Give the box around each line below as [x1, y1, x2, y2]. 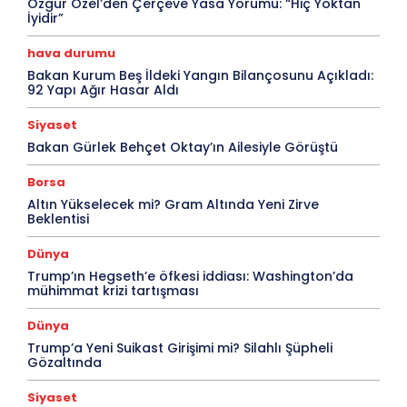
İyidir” [27, 8, 64, 27]
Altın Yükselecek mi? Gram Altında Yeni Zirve [27, 194, 319, 213]
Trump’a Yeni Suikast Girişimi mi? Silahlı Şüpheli [27, 338, 333, 357]
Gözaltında [27, 352, 102, 372]
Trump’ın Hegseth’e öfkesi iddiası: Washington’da [27, 266, 353, 285]
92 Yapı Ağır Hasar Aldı [27, 80, 179, 99]
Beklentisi [27, 209, 89, 228]
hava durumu [27, 44, 115, 62]
